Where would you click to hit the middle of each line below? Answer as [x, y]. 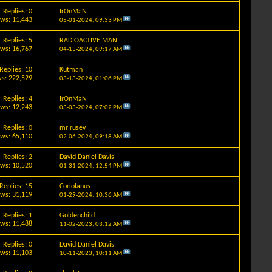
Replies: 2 [18, 157]
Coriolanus [75, 186]
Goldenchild [77, 215]
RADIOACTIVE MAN [88, 40]
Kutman [71, 70]
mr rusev [72, 128]
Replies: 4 [18, 99]
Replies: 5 [18, 40]
